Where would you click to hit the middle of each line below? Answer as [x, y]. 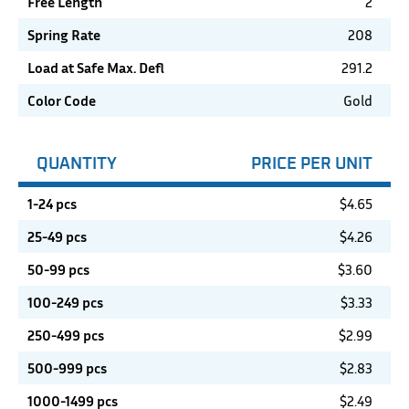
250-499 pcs [66, 336]
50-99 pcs [58, 270]
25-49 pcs [57, 237]
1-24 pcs [52, 204]
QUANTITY [77, 163]
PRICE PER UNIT [312, 163]
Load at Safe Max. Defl [96, 68]
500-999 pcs [67, 368]
